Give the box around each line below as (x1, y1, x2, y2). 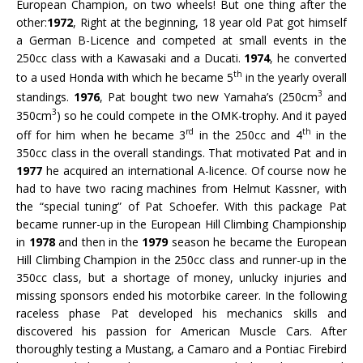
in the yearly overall (242, 69, 347, 85)
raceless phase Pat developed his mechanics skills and (16, 305, 347, 321)
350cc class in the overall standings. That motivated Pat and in (16, 144, 347, 160)
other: (16, 15, 47, 30)
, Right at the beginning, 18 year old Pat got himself (73, 15, 347, 30)
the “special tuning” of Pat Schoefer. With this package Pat (16, 198, 347, 214)
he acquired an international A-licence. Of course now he (42, 162, 347, 178)
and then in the (54, 233, 143, 250)
